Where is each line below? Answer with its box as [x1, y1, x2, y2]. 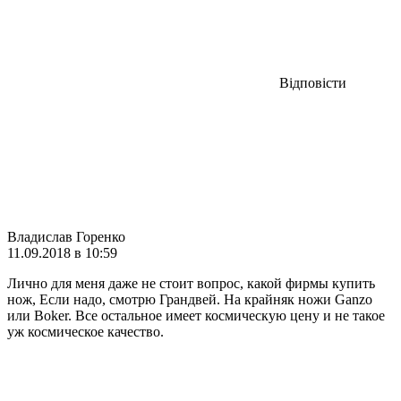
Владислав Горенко [7, 228, 125, 244]
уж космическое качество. [7, 323, 164, 339]
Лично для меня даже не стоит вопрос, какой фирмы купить [7, 275, 375, 291]
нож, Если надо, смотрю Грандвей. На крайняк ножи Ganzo [7, 291, 372, 307]
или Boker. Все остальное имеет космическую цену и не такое [7, 307, 385, 323]
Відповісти [279, 74, 346, 90]
